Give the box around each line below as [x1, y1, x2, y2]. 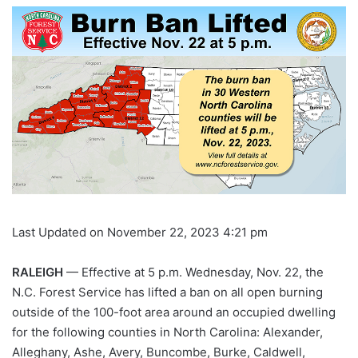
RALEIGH [12, 265, 63, 280]
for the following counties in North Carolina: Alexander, [12, 324, 323, 340]
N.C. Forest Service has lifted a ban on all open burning [12, 284, 323, 300]
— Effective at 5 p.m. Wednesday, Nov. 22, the [63, 265, 324, 280]
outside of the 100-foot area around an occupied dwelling [12, 304, 336, 320]
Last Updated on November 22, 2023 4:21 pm [12, 225, 268, 241]
